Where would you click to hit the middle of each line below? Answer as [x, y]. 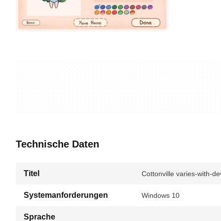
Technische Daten [57, 144]
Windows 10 [161, 195]
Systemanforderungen [66, 195]
